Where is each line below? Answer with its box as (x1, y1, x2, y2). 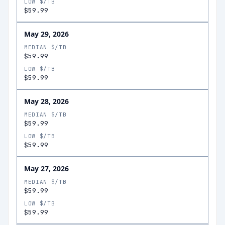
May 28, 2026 (24, 96, 69, 106)
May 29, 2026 (24, 29, 69, 39)
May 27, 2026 (24, 164, 69, 173)
